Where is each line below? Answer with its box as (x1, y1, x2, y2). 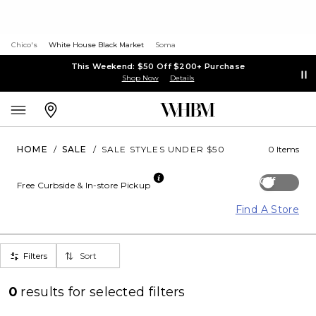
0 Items (268, 144, 299, 154)
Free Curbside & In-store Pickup (17, 180, 151, 190)
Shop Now (121, 73, 159, 83)
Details (169, 73, 195, 83)
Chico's (11, 40, 37, 49)
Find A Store (235, 203, 299, 216)
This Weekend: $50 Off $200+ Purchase (71, 61, 245, 71)
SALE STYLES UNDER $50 (101, 144, 225, 154)
